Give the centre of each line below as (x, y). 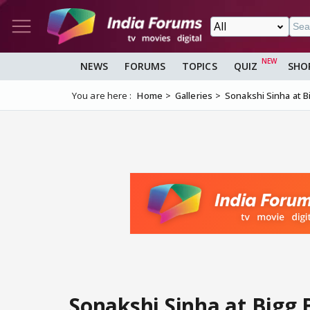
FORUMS (145, 66)
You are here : (102, 96)
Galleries (194, 96)
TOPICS (200, 66)
